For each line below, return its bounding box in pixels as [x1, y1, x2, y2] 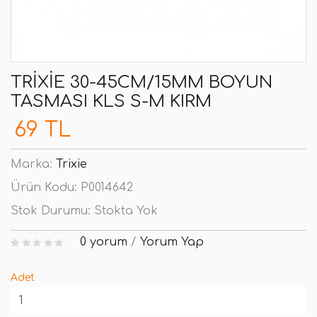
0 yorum [79, 236, 127, 248]
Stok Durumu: [11, 204, 94, 217]
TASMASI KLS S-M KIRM [11, 92, 212, 111]
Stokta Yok [94, 204, 158, 217]
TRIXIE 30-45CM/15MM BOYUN [11, 73, 272, 92]
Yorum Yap [139, 236, 204, 248]
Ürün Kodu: [11, 181, 81, 194]
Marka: [11, 158, 56, 171]
